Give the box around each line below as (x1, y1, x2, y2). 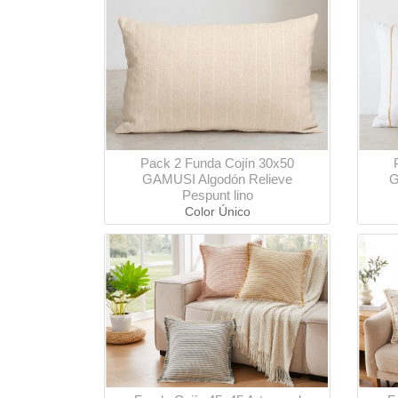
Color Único (184, 204, 251, 219)
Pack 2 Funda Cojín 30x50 (140, 155, 294, 171)
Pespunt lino (181, 187, 253, 203)
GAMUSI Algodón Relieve (142, 171, 292, 187)
